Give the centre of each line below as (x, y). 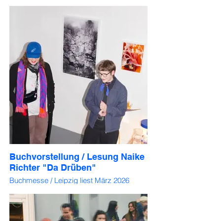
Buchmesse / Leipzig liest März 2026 (69, 180)
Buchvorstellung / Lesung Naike (77, 157)
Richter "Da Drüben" (53, 167)
